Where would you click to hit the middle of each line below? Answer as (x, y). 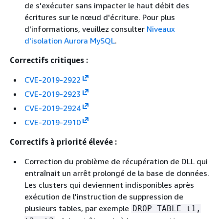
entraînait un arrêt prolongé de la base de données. (117, 173)
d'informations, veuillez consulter (86, 29)
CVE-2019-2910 (53, 122)
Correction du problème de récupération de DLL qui (116, 161)
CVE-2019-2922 (53, 79)
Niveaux (161, 29)
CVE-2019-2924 (53, 108)
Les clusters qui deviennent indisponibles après (109, 185)
